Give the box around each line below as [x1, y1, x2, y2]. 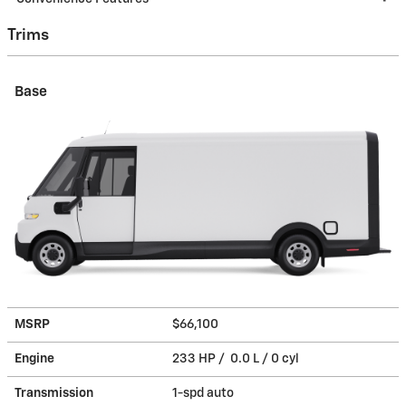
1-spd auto [172, 386, 237, 400]
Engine [14, 352, 54, 365]
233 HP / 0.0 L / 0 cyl [172, 352, 302, 365]
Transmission [14, 386, 93, 400]
